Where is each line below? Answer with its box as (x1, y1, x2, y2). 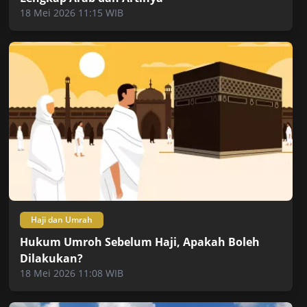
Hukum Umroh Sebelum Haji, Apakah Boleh (20, 234, 260, 250)
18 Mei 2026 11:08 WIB (20, 267, 124, 280)
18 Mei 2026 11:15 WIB (20, 5, 124, 19)
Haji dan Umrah (31, 214, 93, 226)
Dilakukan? (20, 251, 84, 267)
